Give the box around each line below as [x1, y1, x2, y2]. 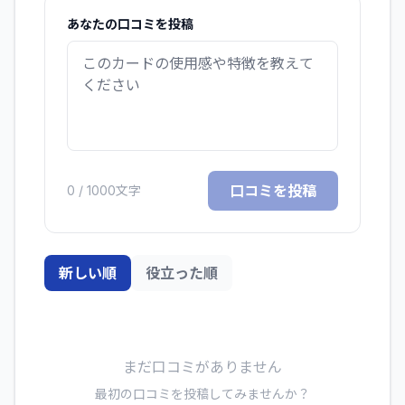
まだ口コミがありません [123, 357, 282, 376]
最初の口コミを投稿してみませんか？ [95, 385, 310, 401]
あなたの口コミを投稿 [67, 15, 193, 32]
